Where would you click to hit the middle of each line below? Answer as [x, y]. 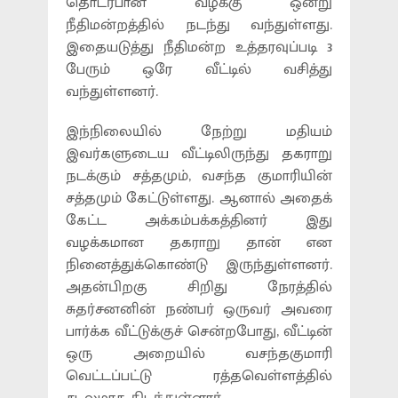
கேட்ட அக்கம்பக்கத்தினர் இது [199, 221]
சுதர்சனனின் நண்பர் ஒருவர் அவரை [199, 310]
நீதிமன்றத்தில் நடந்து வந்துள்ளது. [199, 25]
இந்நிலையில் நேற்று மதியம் [199, 132]
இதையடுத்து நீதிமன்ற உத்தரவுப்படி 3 [199, 48]
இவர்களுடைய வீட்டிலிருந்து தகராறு [199, 154]
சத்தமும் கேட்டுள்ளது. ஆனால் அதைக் [199, 199]
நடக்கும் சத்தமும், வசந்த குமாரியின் [199, 176]
